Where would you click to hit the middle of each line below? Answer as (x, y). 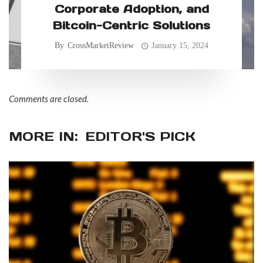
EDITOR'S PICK (140, 136)
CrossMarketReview (100, 46)
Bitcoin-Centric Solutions (131, 26)
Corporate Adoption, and (131, 9)
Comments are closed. (49, 99)
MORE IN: (43, 136)
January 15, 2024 (180, 46)
